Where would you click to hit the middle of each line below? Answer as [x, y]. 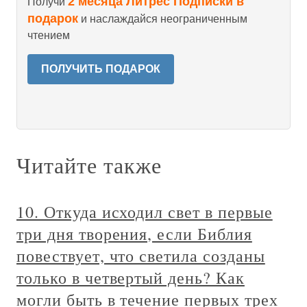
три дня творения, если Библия [134, 234]
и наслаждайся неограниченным [163, 19]
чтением [49, 35]
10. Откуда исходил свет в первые [145, 212]
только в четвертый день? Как [131, 278]
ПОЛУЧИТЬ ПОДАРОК [101, 69]
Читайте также [89, 165]
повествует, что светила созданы [141, 256]
